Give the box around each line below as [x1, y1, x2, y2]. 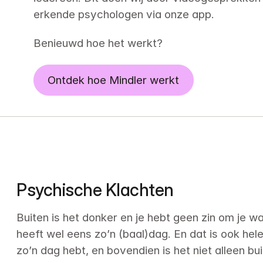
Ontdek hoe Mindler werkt [48, 73, 180, 87]
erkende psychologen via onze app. [33, 7, 214, 21]
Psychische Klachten [16, 180, 174, 201]
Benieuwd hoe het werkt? [33, 36, 163, 50]
